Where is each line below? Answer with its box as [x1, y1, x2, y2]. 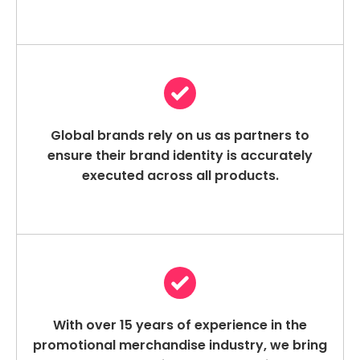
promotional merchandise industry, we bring [33, 336, 327, 355]
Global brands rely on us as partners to [51, 126, 309, 145]
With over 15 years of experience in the [53, 316, 307, 335]
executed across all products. [81, 166, 279, 186]
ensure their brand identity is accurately [47, 146, 313, 166]
